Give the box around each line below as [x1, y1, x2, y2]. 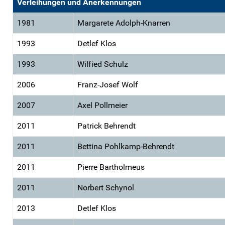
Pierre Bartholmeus [77, 162, 145, 172]
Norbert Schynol [77, 182, 134, 192]
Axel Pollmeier [77, 100, 128, 110]
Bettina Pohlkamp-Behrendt [77, 141, 174, 151]
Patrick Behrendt [77, 121, 136, 131]
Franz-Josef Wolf [77, 79, 138, 89]
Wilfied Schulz [77, 59, 128, 69]
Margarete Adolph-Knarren [77, 18, 170, 28]
